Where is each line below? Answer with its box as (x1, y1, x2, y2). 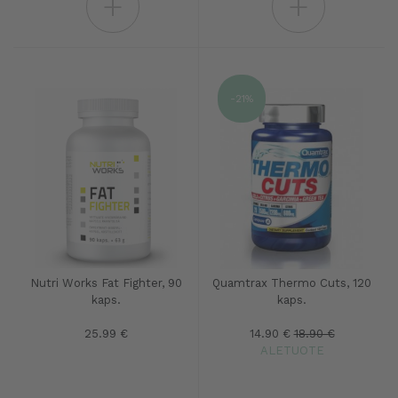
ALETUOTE (259, 344, 324, 357)
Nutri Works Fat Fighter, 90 (29, 276, 182, 290)
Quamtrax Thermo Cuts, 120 (212, 276, 371, 290)
